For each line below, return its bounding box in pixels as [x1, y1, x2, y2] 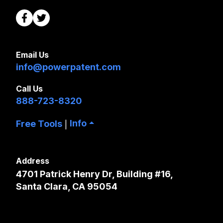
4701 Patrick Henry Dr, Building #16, [16, 168, 173, 179]
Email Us [16, 49, 49, 60]
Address [16, 155, 49, 166]
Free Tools [16, 118, 62, 129]
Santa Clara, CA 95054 [16, 181, 117, 192]
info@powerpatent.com [16, 61, 121, 72]
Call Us [16, 83, 43, 94]
